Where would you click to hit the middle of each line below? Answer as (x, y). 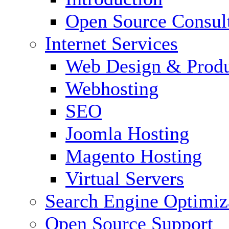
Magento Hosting (134, 156)
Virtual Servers (125, 179)
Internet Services (111, 44)
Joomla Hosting (127, 134)
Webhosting (112, 89)
